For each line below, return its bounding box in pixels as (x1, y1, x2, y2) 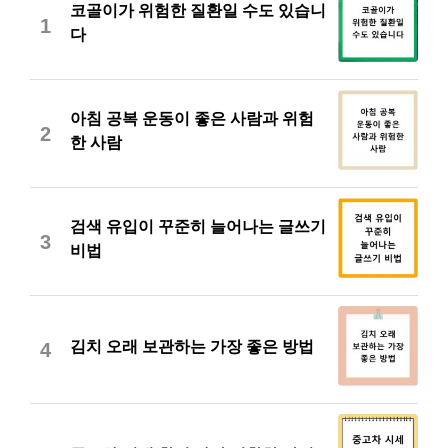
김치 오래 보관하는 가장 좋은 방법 (70, 338, 314, 355)
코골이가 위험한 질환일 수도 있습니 (70, 2, 326, 19)
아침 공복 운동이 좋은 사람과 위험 (70, 110, 314, 127)
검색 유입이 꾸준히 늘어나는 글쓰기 (70, 218, 326, 235)
